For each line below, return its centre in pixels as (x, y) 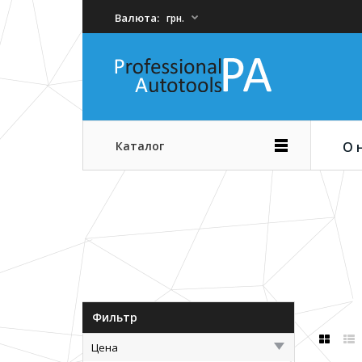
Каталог (140, 146)
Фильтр (115, 317)
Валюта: (137, 18)
